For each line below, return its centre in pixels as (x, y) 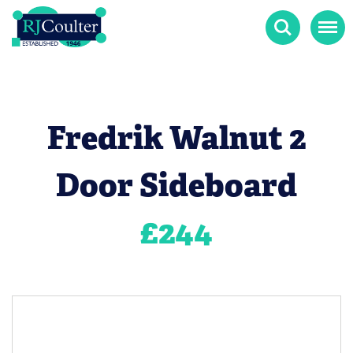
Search (284, 19)
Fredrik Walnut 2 (176, 137)
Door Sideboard (176, 185)
